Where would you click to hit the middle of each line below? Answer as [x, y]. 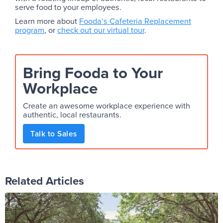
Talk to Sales [54, 134]
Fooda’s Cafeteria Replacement [135, 21]
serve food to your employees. [68, 7]
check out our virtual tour [101, 30]
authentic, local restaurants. [72, 115]
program [30, 30]
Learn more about [47, 21]
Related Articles [45, 181]
